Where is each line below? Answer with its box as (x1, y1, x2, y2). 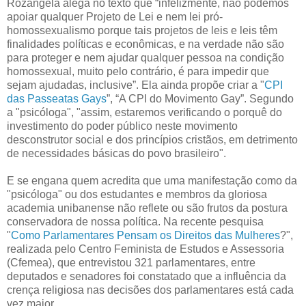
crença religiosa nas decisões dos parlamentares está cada (7, 284, 294, 296)
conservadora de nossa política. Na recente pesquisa (7, 216, 264, 228)
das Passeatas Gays (7, 93, 107, 105)
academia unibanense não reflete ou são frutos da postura (7, 202, 288, 214)
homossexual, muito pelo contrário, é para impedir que (7, 66, 269, 78)
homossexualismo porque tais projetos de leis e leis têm (7, 25, 277, 37)
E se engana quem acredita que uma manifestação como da (7, 175, 297, 187)
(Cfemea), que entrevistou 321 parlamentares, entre (7, 257, 255, 269)
